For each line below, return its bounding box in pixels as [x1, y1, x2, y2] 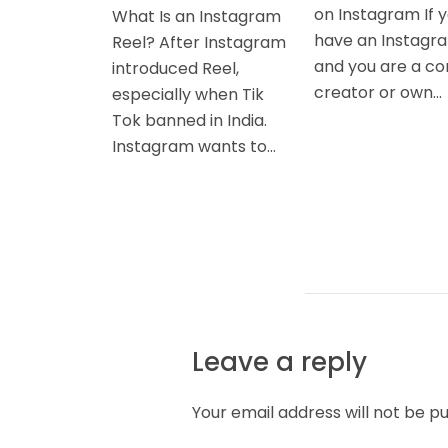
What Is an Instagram [112, 4, 281, 28]
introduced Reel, [112, 56, 239, 80]
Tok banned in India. [112, 108, 267, 132]
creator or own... [314, 80, 442, 104]
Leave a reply [192, 343, 367, 380]
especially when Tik [112, 82, 264, 106]
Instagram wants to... [112, 134, 276, 158]
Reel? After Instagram [112, 30, 286, 54]
